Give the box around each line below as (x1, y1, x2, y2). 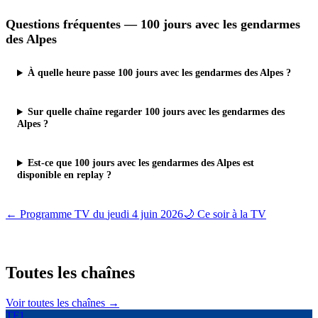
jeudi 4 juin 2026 (107, 208, 183, 221)
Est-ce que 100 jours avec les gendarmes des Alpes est (28, 157, 255, 169)
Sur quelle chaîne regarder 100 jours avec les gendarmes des (28, 106, 285, 118)
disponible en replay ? (17, 169, 111, 181)
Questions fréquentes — (6, 17, 141, 32)
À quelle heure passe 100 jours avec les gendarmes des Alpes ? (28, 67, 292, 79)
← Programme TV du (6, 208, 107, 221)
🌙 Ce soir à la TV (183, 208, 266, 221)
